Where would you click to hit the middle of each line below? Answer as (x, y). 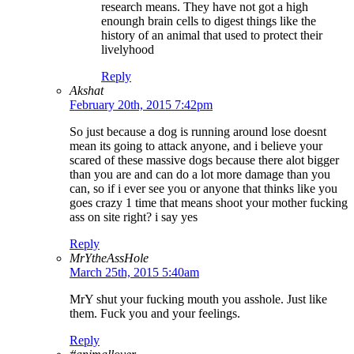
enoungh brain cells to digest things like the (209, 21)
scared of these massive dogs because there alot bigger (204, 160)
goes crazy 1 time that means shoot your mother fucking (209, 203)
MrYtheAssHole (109, 258)
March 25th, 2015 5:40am (134, 273)
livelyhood (128, 50)
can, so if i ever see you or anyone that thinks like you (203, 189)
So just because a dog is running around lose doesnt (198, 132)
